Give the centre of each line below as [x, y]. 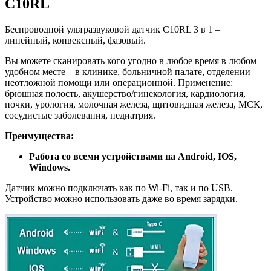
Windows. [50, 167]
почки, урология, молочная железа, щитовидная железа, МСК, [134, 104]
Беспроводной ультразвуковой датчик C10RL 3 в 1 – [113, 29]
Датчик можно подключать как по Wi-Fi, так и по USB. [119, 188]
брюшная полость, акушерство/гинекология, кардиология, [125, 93]
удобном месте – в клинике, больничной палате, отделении [128, 71]
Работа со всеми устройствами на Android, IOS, [133, 156]
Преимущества [38, 135]
